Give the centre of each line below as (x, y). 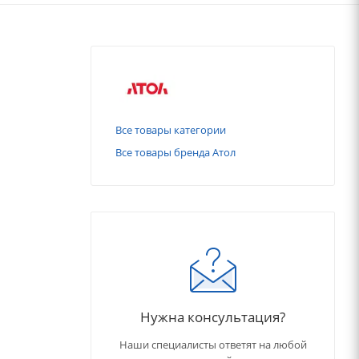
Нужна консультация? (213, 317)
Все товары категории (171, 130)
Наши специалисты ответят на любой (213, 345)
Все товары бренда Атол (175, 153)
